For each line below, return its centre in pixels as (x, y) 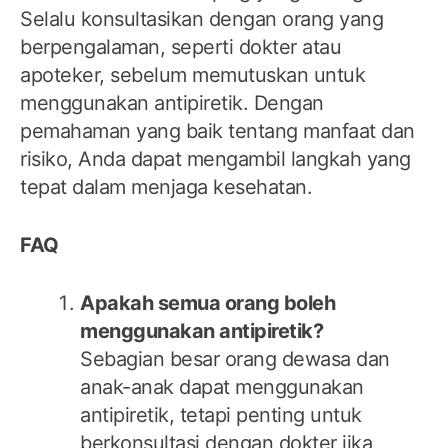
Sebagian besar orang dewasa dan (235, 359)
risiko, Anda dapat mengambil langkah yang (215, 159)
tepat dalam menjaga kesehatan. (166, 187)
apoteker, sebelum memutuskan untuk (192, 75)
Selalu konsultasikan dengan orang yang (201, 19)
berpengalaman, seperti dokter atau (180, 47)
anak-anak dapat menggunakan (222, 387)
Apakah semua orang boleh (207, 303)
